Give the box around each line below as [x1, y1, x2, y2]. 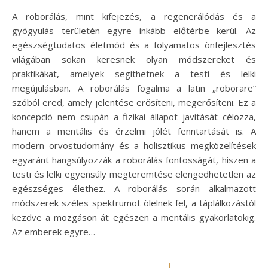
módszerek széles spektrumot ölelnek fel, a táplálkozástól [12, 197, 256, 209]
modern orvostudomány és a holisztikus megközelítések [12, 139, 256, 152]
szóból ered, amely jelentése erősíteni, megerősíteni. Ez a [12, 96, 256, 109]
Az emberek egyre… [12, 226, 95, 238]
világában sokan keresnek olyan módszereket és [12, 53, 256, 66]
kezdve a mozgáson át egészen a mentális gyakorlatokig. [12, 211, 256, 224]
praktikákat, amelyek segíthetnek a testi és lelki [12, 68, 256, 80]
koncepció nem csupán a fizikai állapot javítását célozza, [12, 111, 256, 123]
